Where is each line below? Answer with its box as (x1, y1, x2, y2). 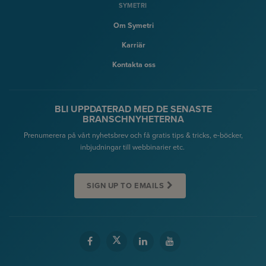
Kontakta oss (112, 60, 156, 70)
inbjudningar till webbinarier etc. (80, 142, 186, 153)
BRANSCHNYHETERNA (82, 113, 184, 126)
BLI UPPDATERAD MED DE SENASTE (54, 103, 212, 116)
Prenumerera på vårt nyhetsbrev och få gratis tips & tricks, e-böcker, (23, 131, 243, 141)
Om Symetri (113, 21, 154, 31)
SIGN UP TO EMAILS (87, 180, 164, 191)
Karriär (122, 40, 145, 50)
